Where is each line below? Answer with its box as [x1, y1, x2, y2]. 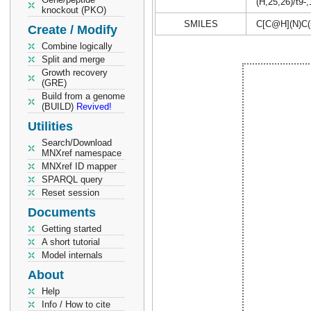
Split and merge [42, 54, 105, 65]
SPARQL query [42, 174, 103, 185]
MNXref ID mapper [42, 161, 117, 171]
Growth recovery [42, 67, 108, 78]
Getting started [42, 224, 101, 234]
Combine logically [42, 41, 112, 51]
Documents [28, 205, 96, 219]
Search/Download [42, 137, 112, 148]
